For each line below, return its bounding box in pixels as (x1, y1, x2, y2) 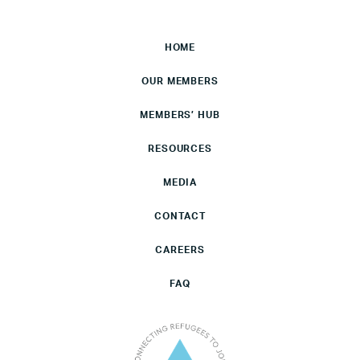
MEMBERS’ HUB (139, 109, 221, 120)
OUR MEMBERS (141, 76, 219, 86)
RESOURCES (147, 143, 213, 153)
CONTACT (154, 211, 206, 221)
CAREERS (155, 244, 205, 255)
